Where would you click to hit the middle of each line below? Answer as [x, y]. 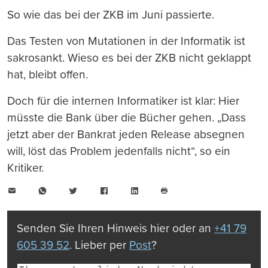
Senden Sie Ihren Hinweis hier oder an [115, 228]
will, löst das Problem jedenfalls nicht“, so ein [119, 151]
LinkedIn [156, 190]
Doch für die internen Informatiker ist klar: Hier [123, 100]
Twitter [92, 190]
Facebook [129, 190]
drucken [177, 209]
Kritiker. [25, 167]
